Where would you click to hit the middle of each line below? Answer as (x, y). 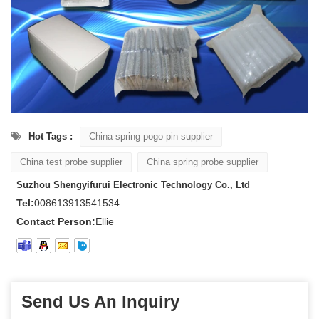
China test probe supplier (71, 162)
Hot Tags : (51, 136)
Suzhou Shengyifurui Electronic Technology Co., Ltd (133, 184)
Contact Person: (56, 221)
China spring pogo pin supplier (151, 136)
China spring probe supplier (203, 162)
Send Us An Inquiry (100, 301)
